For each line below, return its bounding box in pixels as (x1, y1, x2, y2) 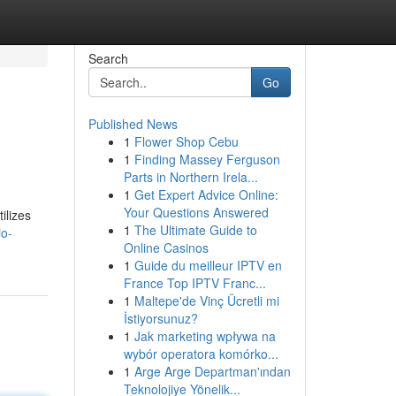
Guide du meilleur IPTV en (133, 256, 282, 274)
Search (88, 49, 128, 67)
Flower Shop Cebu (133, 133, 239, 150)
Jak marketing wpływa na (133, 327, 276, 345)
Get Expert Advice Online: (133, 186, 278, 203)
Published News (88, 115, 178, 133)
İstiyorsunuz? (123, 309, 198, 327)
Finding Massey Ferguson (133, 150, 280, 168)
